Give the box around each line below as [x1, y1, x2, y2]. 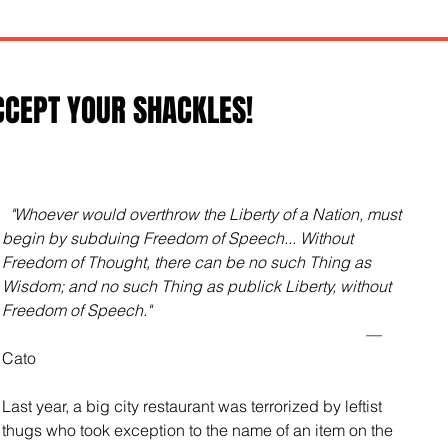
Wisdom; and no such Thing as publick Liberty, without [2, 275, 395, 296]
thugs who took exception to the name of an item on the [2, 419, 397, 440]
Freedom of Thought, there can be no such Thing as [2, 251, 375, 272]
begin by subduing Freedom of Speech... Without [2, 227, 357, 248]
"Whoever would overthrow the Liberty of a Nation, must [10, 203, 405, 224]
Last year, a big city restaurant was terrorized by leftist [2, 395, 386, 416]
